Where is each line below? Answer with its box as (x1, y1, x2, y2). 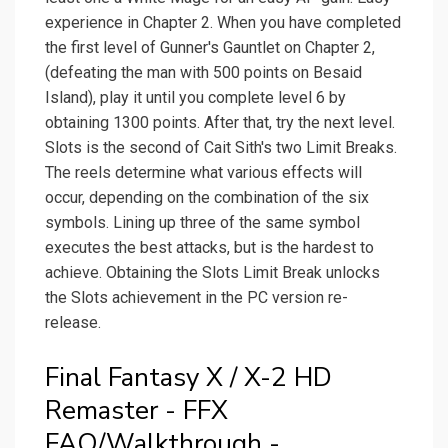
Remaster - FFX (45, 393, 228, 429)
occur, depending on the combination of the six (45, 188, 369, 208)
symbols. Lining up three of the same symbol (45, 213, 360, 233)
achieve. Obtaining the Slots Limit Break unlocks (45, 263, 380, 283)
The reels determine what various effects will (45, 163, 362, 183)
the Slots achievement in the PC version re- (45, 288, 348, 308)
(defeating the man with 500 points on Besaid (45, 63, 362, 83)
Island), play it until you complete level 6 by (45, 88, 346, 108)
